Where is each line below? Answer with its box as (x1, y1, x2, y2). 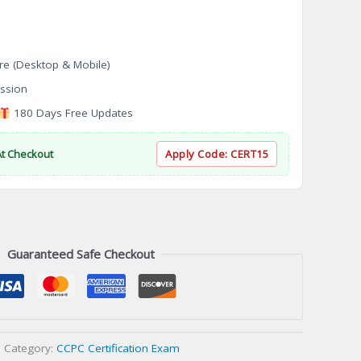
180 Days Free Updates (10, 106, 134, 121)
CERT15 (230, 147, 268, 162)
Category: (4, 340, 56, 355)
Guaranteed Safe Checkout (6, 246, 155, 263)
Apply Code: (165, 147, 230, 162)
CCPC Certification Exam (56, 340, 180, 355)
